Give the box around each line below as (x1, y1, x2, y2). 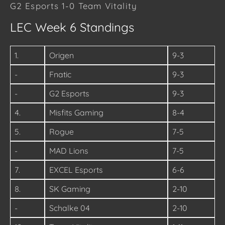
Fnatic (49, 69, 71, 79)
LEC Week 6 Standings (10, 19, 134, 35)
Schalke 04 (49, 202, 90, 213)
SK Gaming (49, 183, 90, 194)
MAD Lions (49, 145, 88, 156)
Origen (49, 50, 74, 60)
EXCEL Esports (49, 164, 103, 175)
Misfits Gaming (49, 107, 103, 118)
